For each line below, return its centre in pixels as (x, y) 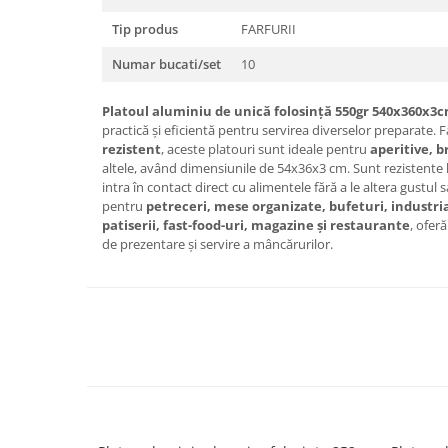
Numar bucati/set (166, 64)
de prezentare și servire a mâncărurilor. (217, 244)
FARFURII (268, 29)
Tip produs (145, 29)
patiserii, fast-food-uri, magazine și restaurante (256, 225)
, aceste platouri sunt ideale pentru (265, 149)
